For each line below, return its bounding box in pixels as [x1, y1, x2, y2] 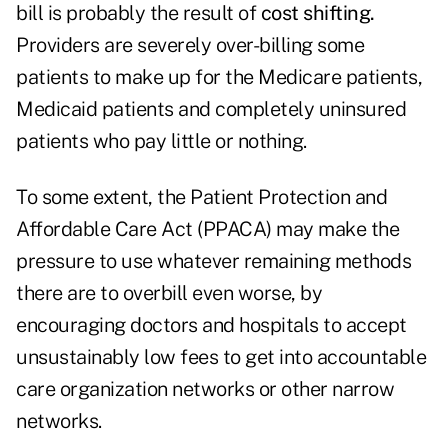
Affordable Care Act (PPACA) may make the [16, 217, 399, 242]
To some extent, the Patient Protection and [16, 185, 387, 210]
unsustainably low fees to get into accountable [16, 345, 426, 370]
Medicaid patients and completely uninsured [16, 97, 406, 122]
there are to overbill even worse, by [16, 281, 322, 306]
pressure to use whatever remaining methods [16, 249, 411, 274]
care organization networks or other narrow [16, 377, 394, 402]
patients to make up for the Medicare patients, [16, 65, 422, 90]
